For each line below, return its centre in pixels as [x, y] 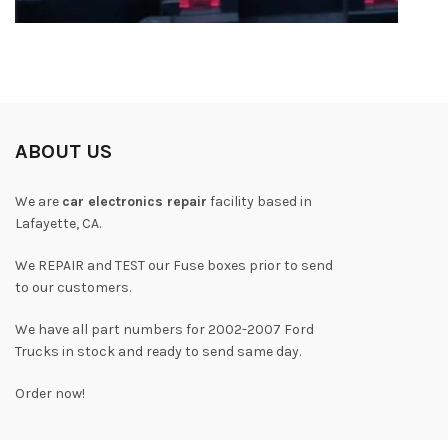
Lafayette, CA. [58, 224]
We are [38, 202]
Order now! [50, 394]
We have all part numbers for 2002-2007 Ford [164, 330]
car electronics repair [134, 202]
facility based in [259, 202]
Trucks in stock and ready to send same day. [158, 352]
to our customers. [73, 288]
